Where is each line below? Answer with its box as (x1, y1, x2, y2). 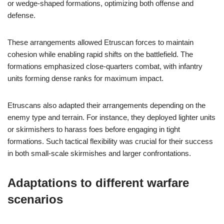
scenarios (7, 192, 63, 206)
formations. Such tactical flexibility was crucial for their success (7, 137, 213, 145)
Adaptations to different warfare (7, 176, 189, 189)
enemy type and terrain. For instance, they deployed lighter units (7, 113, 215, 121)
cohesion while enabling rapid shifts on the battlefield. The (7, 50, 193, 58)
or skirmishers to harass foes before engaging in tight (7, 125, 180, 133)
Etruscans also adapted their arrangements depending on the (7, 101, 205, 109)
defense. (7, 11, 35, 19)
